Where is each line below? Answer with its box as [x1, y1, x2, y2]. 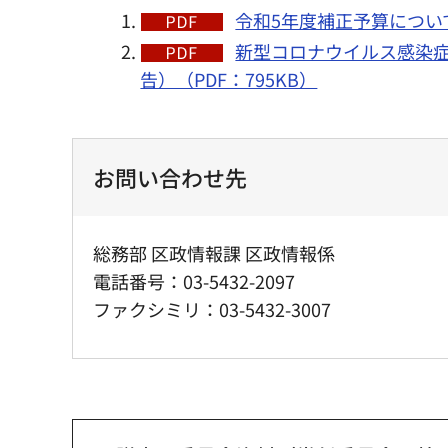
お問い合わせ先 [93, 161, 247, 194]
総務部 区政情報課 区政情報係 [93, 240, 335, 267]
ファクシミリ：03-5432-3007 [93, 296, 331, 323]
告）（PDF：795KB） [140, 66, 318, 93]
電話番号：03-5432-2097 [93, 268, 295, 295]
